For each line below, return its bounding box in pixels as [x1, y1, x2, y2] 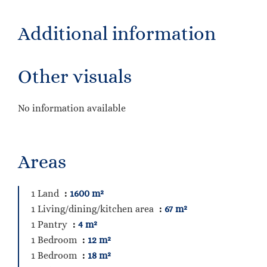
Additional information [18, 23, 216, 44]
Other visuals [18, 66, 132, 87]
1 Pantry [31, 219, 70, 230]
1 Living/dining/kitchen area [31, 203, 156, 215]
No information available [18, 103, 126, 114]
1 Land [31, 188, 61, 199]
